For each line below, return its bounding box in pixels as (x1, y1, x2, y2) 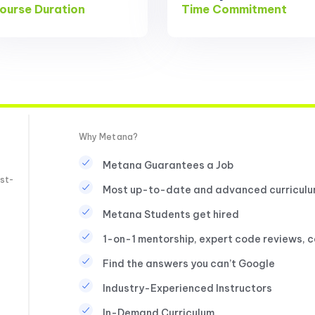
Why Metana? (78, 131, 138, 142)
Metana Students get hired (102, 207, 239, 221)
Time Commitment (181, 2, 288, 17)
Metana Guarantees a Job (102, 158, 233, 172)
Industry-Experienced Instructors (102, 281, 272, 295)
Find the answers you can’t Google (102, 257, 275, 270)
